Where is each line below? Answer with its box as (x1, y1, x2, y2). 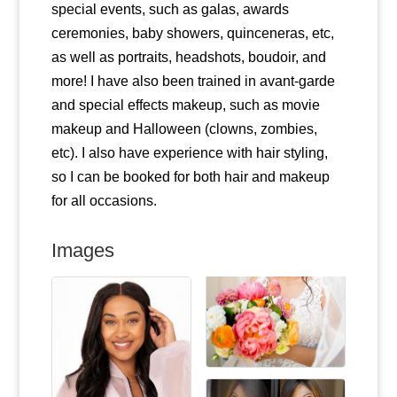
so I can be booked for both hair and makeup (51, 168, 330, 184)
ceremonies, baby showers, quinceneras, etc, (51, 25, 334, 41)
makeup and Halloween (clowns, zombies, (51, 121, 317, 136)
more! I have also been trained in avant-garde (51, 73, 335, 89)
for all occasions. (51, 192, 157, 208)
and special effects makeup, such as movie (51, 97, 320, 113)
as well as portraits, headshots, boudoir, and (51, 49, 326, 65)
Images (51, 238, 114, 261)
